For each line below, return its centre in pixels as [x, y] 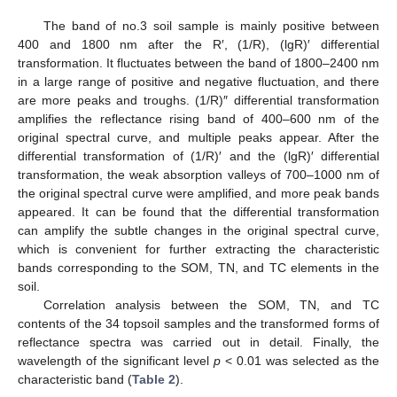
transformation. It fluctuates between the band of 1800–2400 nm [198, 62]
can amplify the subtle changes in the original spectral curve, [198, 230]
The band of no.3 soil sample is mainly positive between [211, 25]
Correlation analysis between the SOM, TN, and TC [211, 304]
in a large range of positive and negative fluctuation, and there [198, 81]
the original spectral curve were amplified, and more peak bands [198, 193]
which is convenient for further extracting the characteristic [198, 249]
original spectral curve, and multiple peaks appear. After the [198, 137]
